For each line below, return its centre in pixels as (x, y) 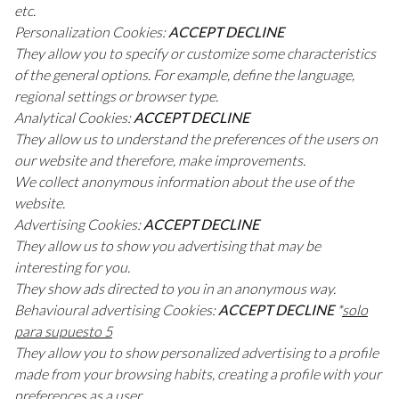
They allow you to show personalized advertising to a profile (196, 353)
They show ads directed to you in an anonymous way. (175, 289)
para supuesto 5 (63, 331)
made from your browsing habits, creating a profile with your (198, 374)
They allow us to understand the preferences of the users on (196, 139)
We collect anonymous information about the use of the (184, 182)
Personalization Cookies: (91, 32)
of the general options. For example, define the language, (184, 75)
